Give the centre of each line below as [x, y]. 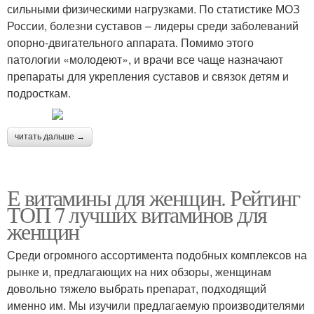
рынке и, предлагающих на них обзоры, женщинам [139, 271]
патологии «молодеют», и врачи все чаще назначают [145, 59]
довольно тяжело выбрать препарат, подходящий [137, 288]
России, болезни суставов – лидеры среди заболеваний [153, 25]
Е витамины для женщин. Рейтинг [153, 197]
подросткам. [39, 93]
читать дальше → [50, 136]
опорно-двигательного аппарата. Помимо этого [130, 42]
